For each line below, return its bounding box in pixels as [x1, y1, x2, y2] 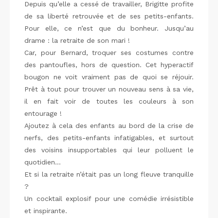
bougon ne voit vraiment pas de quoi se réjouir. [24, 73, 194, 81]
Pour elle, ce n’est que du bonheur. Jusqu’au [24, 24, 194, 32]
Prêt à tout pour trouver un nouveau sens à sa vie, [24, 85, 194, 93]
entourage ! [24, 109, 62, 117]
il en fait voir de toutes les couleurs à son [24, 97, 194, 105]
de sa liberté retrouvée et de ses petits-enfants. [24, 12, 194, 20]
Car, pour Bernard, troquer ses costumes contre [24, 49, 194, 56]
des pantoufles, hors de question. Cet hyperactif [24, 61, 194, 69]
